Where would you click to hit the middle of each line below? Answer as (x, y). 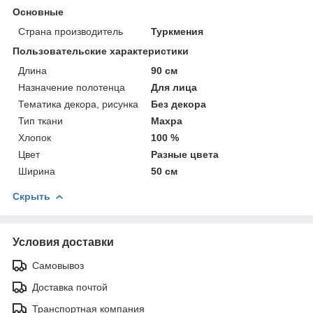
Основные (38, 12)
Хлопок (35, 137)
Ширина (37, 171)
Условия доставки (63, 242)
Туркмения (177, 31)
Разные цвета (185, 154)
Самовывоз (58, 265)
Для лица (174, 87)
